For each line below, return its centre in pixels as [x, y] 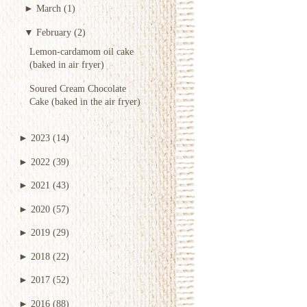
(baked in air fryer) [67, 65]
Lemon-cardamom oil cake [82, 52]
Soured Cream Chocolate [78, 88]
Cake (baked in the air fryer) [85, 101]
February [54, 32]
